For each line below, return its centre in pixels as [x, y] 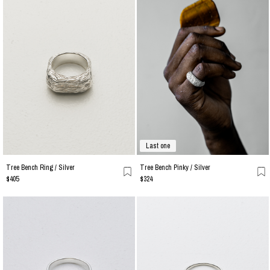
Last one [158, 146]
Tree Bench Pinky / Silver [175, 168]
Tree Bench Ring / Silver [40, 168]
